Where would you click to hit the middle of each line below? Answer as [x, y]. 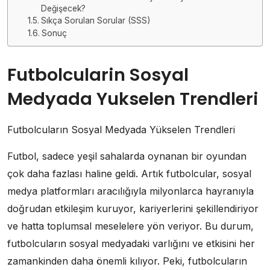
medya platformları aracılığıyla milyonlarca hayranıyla [130, 191]
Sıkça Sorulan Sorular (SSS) [95, 20]
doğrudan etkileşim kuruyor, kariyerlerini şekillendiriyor [133, 208]
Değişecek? [63, 8]
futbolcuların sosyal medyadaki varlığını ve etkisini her [131, 243]
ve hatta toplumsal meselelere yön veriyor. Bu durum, [130, 226]
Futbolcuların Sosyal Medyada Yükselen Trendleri [121, 129]
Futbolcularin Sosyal [98, 74]
